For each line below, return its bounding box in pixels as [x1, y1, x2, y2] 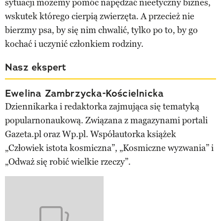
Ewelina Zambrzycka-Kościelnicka [5, 87, 164, 100]
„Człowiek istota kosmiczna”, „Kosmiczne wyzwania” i [5, 143, 214, 154]
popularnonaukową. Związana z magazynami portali [5, 115, 208, 126]
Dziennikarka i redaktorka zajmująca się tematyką [5, 101, 199, 112]
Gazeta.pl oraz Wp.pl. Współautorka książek [5, 129, 176, 140]
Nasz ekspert [5, 61, 67, 74]
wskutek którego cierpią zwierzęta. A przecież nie [5, 11, 194, 22]
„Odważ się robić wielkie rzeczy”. [5, 156, 131, 168]
